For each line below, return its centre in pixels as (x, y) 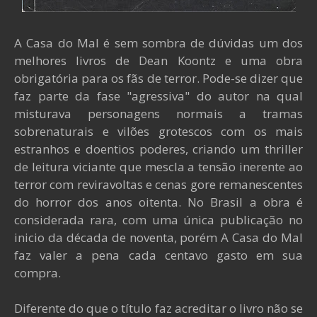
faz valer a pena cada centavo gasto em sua (158, 255)
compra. (38, 273)
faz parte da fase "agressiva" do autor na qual (158, 96)
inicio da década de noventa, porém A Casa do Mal (158, 237)
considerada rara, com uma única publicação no (158, 220)
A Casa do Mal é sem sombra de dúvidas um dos (158, 43)
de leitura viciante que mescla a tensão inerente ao (158, 167)
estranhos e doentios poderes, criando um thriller (158, 149)
